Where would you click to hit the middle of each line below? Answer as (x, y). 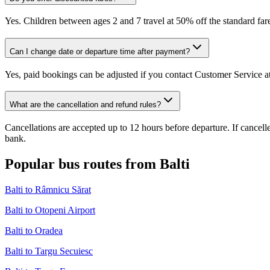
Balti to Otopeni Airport (50, 210)
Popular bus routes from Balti (97, 164)
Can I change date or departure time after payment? (100, 52)
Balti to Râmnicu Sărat (48, 189)
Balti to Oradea (34, 230)
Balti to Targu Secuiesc (49, 251)
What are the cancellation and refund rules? (85, 105)
